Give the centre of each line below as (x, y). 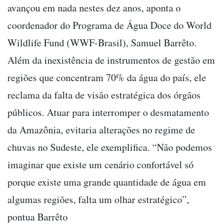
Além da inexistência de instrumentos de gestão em (111, 60)
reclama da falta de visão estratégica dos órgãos (104, 95)
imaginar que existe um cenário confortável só (101, 165)
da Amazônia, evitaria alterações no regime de (101, 130)
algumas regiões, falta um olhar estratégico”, (98, 200)
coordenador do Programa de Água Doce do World (110, 25)
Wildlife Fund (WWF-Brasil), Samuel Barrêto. (102, 43)
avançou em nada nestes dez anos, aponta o (94, 8)
